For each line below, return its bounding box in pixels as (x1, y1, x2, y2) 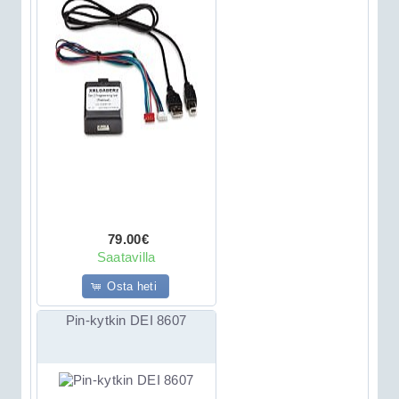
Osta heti (107, 279, 157, 293)
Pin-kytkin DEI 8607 (65, 313, 187, 328)
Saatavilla (96, 249, 156, 265)
